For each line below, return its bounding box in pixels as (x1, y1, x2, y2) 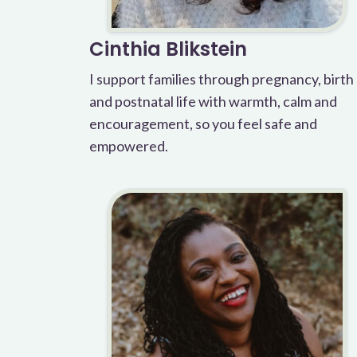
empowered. (89, 137, 168, 155)
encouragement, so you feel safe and (89, 115, 317, 132)
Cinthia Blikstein (89, 36, 247, 62)
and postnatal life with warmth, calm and (89, 92, 337, 110)
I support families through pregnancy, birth (89, 70, 354, 88)
